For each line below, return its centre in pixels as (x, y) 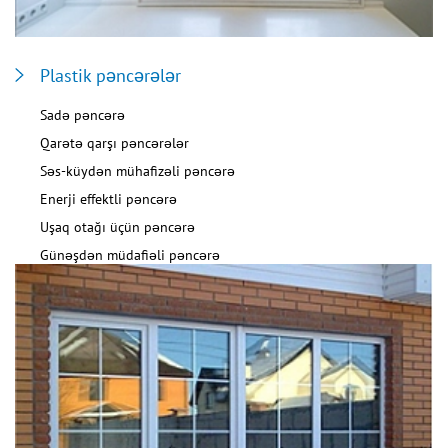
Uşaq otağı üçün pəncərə (117, 227)
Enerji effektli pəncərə (108, 199)
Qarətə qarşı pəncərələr (114, 143)
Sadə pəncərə (82, 115)
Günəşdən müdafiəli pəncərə (130, 255)
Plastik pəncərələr (110, 76)
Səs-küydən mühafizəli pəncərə (137, 171)
